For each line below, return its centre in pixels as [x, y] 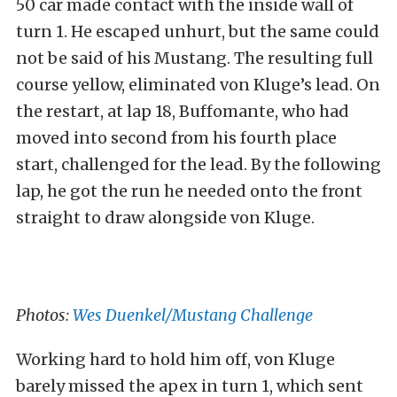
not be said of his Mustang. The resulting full [195, 58]
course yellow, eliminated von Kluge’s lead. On [198, 85]
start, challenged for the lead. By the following [198, 164]
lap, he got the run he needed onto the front [189, 191]
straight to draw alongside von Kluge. [165, 218]
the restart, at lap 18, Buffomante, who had [183, 111]
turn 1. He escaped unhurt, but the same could [198, 31]
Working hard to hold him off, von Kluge [175, 359]
